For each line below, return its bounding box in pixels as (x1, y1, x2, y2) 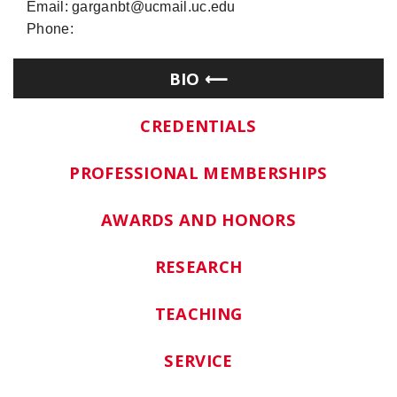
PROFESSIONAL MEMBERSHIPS (69, 160, 328, 183)
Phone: (27, 21, 74, 37)
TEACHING (154, 301, 243, 324)
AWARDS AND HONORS (100, 207, 297, 230)
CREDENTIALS (140, 113, 257, 136)
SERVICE (164, 348, 233, 371)
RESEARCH (154, 254, 243, 277)
